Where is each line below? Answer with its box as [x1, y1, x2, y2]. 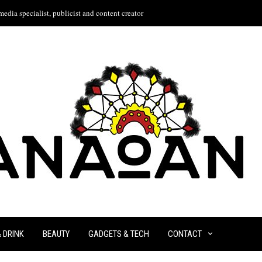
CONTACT [167, 229, 202, 239]
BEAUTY [42, 229, 70, 239]
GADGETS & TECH [88, 229, 149, 239]
